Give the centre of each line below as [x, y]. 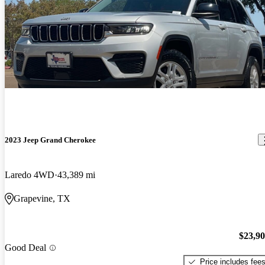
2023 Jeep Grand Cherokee [50, 140]
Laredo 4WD [30, 175]
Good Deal [25, 248]
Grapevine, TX [42, 199]
